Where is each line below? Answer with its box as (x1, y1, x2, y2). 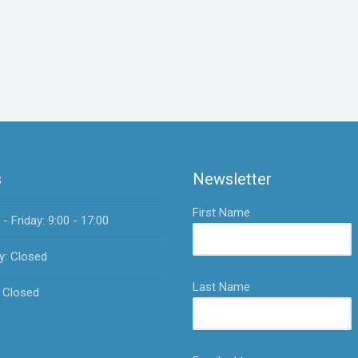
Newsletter (193, 169, 272, 189)
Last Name (193, 279, 251, 294)
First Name (193, 205, 251, 220)
